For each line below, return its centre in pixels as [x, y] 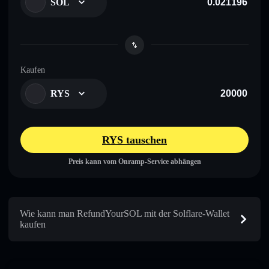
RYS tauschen [134, 140]
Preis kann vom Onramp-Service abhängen [134, 161]
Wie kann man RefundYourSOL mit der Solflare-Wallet [125, 213]
